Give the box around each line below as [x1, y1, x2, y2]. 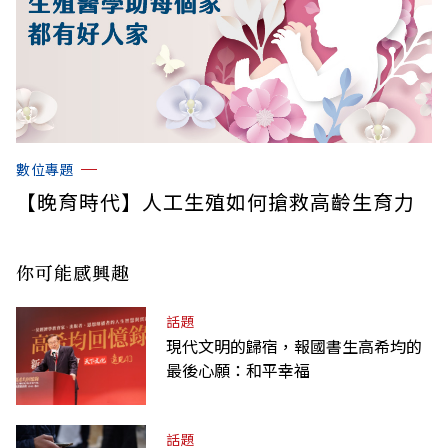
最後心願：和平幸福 [166, 357, 310, 382]
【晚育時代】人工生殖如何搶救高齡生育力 [16, 186, 415, 216]
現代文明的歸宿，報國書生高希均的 [166, 333, 422, 358]
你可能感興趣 [16, 258, 130, 285]
